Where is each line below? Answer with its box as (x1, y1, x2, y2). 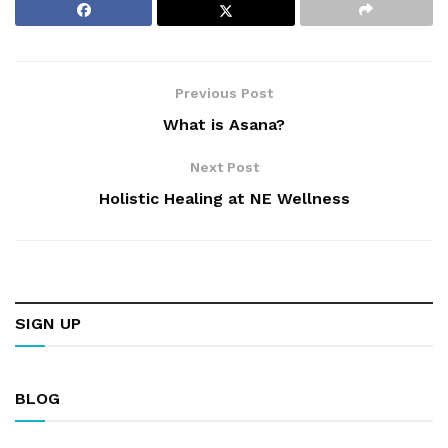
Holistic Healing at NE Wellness (98, 189, 350, 209)
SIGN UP (15, 314, 81, 334)
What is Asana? (163, 115, 285, 135)
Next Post (189, 159, 259, 176)
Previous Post (175, 85, 273, 102)
